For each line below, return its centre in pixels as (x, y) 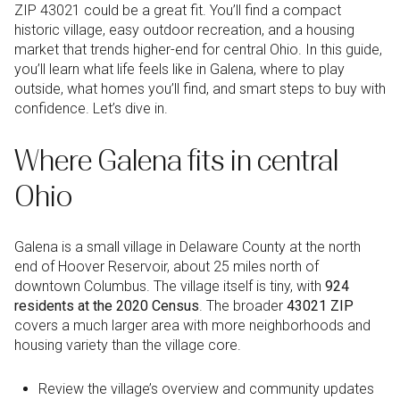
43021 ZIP (320, 306)
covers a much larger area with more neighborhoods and (192, 326)
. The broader (243, 306)
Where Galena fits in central (176, 160)
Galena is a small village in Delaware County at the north (187, 247)
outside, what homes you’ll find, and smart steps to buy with (200, 89)
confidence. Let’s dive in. (91, 108)
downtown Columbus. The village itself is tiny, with (170, 287)
